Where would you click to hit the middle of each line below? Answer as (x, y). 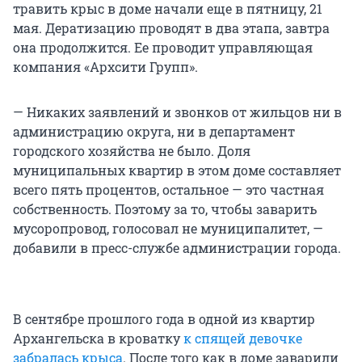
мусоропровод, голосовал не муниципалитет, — (168, 229)
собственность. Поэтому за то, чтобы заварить (165, 209)
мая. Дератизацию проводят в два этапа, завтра (171, 28)
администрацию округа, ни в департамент (154, 132)
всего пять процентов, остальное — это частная (168, 190)
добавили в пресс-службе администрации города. (177, 248)
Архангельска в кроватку (98, 339)
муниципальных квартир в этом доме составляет (177, 170)
